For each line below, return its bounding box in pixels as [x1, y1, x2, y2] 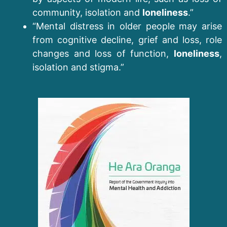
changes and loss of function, [32, 48, 174, 59]
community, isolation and [32, 7, 142, 18]
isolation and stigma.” [32, 61, 124, 72]
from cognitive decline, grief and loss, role [32, 34, 222, 45]
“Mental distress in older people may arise [32, 20, 222, 31]
